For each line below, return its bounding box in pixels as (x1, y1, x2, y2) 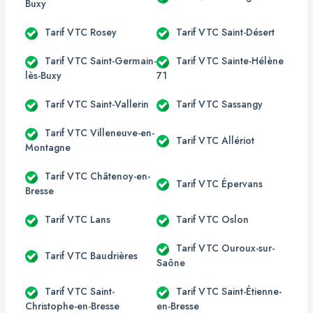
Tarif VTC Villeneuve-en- (45, 126, 154, 140)
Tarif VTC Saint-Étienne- (176, 284, 282, 298)
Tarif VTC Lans (45, 212, 110, 226)
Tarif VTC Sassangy (176, 97, 263, 111)
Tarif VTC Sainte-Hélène (176, 54, 284, 68)
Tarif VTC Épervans (176, 176, 263, 191)
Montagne (25, 140, 71, 154)
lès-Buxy (25, 68, 61, 82)
